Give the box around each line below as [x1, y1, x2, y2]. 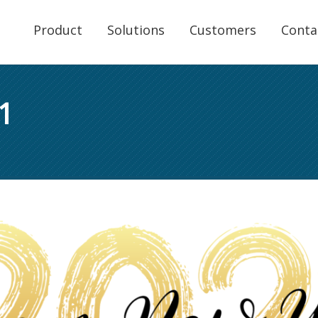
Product [33, 21, 82, 38]
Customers [190, 21, 256, 38]
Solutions [107, 21, 165, 38]
